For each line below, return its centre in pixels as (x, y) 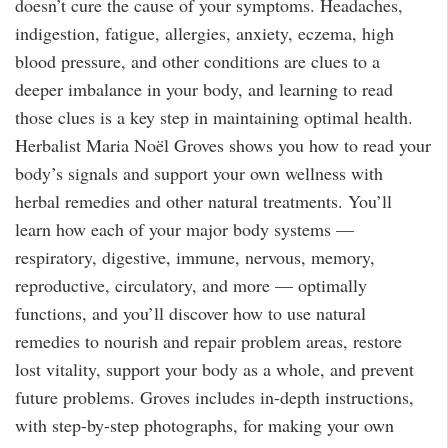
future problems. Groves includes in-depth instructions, (214, 397)
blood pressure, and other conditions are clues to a (197, 61)
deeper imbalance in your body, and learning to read (204, 89)
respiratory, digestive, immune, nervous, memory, (195, 257)
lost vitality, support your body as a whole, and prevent (214, 369)
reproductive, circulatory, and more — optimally (191, 285)
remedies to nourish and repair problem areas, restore (208, 341)
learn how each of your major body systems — (184, 229)
